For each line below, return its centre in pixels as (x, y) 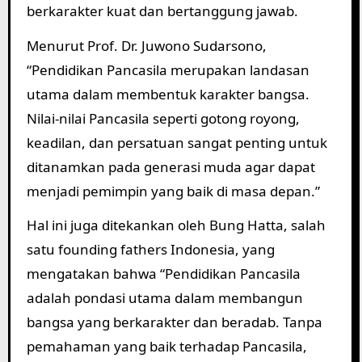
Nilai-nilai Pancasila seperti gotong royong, (163, 118)
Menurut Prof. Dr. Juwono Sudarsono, (146, 45)
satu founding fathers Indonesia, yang (150, 250)
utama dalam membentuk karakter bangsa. (168, 94)
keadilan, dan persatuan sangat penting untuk (177, 142)
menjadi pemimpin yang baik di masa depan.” (173, 191)
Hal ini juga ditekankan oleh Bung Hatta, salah (176, 225)
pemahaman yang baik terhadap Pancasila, (166, 347)
